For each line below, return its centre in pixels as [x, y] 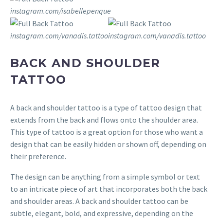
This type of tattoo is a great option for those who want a [107, 132]
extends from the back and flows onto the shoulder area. [104, 119]
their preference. [38, 156]
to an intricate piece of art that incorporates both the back [109, 189]
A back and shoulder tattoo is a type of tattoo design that [106, 107]
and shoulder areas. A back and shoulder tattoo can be [99, 201]
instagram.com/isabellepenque [61, 10]
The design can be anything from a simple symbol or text [105, 177]
